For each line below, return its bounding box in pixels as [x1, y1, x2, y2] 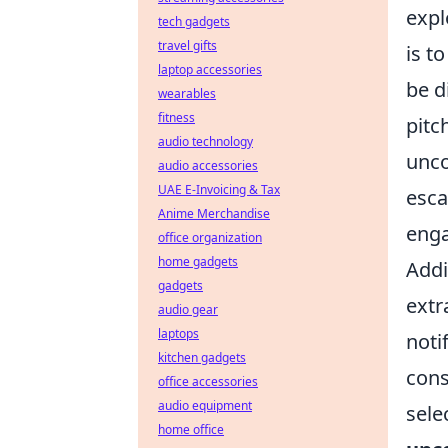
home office [158, 421, 224, 438]
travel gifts [158, 37, 217, 54]
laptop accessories [158, 61, 262, 78]
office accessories [158, 373, 258, 390]
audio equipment [158, 397, 252, 414]
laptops [158, 325, 199, 342]
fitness [158, 109, 195, 126]
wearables [158, 85, 216, 102]
